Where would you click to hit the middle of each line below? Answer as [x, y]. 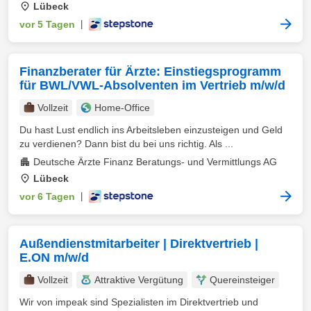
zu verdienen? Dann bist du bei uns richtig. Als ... [126, 144]
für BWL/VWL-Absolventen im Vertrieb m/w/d [152, 85]
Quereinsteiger [242, 280]
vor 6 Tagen [47, 196]
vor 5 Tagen [47, 24]
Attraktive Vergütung [139, 280]
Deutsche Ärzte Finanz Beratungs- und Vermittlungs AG [155, 162]
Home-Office [122, 108]
